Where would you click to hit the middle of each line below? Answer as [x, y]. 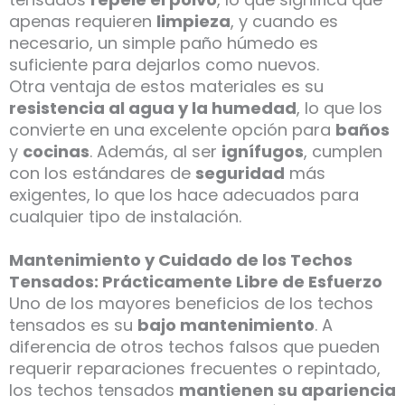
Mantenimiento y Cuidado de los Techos [181, 260]
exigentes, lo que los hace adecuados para [184, 195]
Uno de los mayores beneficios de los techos [191, 304]
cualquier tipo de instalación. [125, 217]
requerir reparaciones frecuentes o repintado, [195, 369]
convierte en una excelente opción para [172, 130]
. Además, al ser [155, 152]
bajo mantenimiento [226, 325]
